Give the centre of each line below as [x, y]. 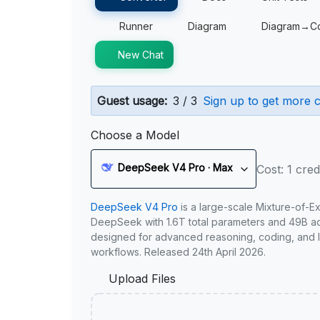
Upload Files [142, 279]
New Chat [141, 55]
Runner [136, 26]
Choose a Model [135, 135]
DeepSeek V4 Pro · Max [175, 167]
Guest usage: [132, 101]
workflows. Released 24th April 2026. [178, 252]
